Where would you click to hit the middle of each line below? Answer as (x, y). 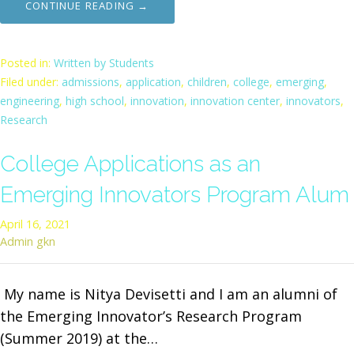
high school (95, 100)
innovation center (235, 100)
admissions (90, 81)
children (207, 81)
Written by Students (104, 62)
